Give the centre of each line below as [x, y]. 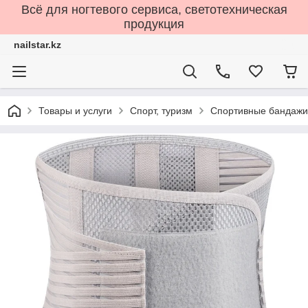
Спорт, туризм [161, 111]
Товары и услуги [75, 111]
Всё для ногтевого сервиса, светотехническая [154, 10]
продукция [154, 24]
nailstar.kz [37, 45]
